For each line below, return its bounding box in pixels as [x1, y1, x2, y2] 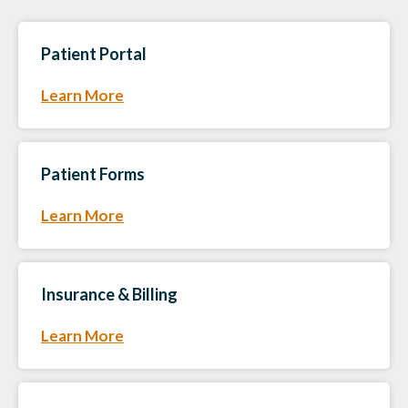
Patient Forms [41, 164, 145, 185]
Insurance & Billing [41, 284, 178, 305]
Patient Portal [41, 44, 147, 65]
